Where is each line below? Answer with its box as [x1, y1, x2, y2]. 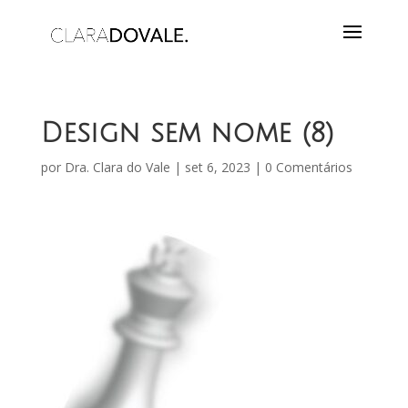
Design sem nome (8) [40, 118, 334, 148]
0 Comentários [264, 158, 352, 176]
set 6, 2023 [184, 158, 250, 176]
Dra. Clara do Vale [64, 158, 170, 176]
